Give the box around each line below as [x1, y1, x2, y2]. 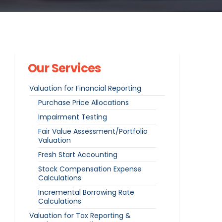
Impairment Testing [38, 112, 107, 122]
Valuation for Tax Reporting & [29, 211, 131, 221]
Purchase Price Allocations [38, 98, 129, 108]
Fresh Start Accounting [38, 150, 117, 160]
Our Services [28, 60, 101, 76]
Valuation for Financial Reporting [29, 83, 141, 93]
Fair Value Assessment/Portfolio [38, 126, 148, 136]
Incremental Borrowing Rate [38, 187, 134, 197]
